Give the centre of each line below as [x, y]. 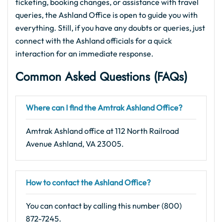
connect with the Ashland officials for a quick [94, 41]
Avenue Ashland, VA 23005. [75, 144]
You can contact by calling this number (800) [104, 206]
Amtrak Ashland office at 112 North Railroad [102, 131]
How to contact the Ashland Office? [88, 182]
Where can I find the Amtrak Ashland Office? [104, 108]
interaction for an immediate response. [84, 54]
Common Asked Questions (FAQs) [101, 77]
